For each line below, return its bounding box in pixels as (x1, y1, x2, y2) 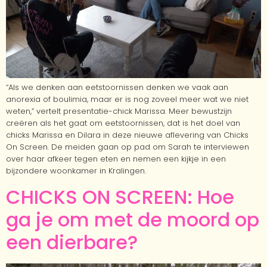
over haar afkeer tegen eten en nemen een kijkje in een (6, 153, 226, 164)
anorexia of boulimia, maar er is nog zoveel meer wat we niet (6, 93, 249, 105)
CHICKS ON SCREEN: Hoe (6, 183, 234, 210)
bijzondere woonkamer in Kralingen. (6, 164, 146, 176)
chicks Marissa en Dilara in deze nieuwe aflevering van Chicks (6, 129, 249, 141)
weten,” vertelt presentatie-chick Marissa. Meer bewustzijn (6, 105, 232, 117)
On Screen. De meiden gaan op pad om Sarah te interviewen (6, 141, 249, 153)
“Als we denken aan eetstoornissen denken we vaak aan (6, 81, 228, 93)
